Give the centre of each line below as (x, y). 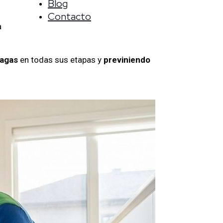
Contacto (69, 16)
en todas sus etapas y (60, 59)
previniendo (126, 59)
